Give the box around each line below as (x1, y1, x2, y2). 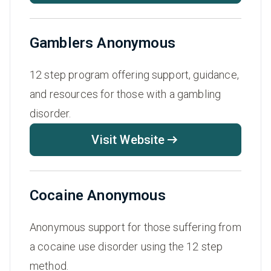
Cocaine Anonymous (30, 187, 166, 204)
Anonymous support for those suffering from (30, 221, 241, 234)
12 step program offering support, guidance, (30, 68, 239, 82)
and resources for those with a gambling (30, 88, 221, 101)
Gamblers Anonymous (30, 34, 175, 52)
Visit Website (91, 132, 165, 148)
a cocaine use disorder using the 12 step (30, 240, 223, 253)
